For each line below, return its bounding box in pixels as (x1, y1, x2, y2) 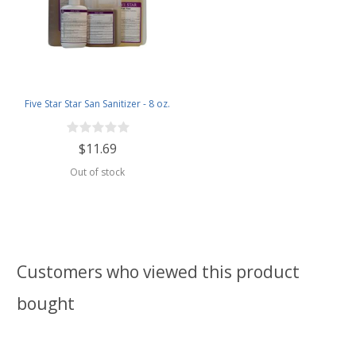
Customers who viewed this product (17, 260, 300, 283)
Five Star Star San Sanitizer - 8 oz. (25, 96, 170, 110)
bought (17, 292, 75, 315)
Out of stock (70, 164, 125, 179)
